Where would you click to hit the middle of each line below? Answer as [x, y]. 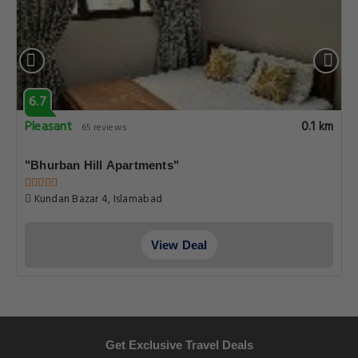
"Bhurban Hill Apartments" [102, 165]
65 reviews [104, 128]
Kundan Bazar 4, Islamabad [97, 199]
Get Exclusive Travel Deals [179, 345]
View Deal [179, 245]
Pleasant [49, 127]
